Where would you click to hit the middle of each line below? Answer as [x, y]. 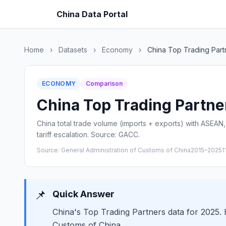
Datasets [73, 50]
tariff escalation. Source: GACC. [88, 134]
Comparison [104, 83]
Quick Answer [83, 194]
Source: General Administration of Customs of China [114, 150]
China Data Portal [92, 14]
